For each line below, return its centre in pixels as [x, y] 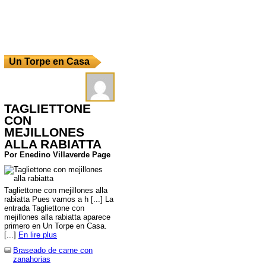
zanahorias [32, 259]
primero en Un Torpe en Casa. [56, 226]
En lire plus [38, 235]
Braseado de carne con [53, 250]
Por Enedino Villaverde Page [57, 155]
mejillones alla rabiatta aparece [57, 217]
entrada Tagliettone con [44, 208]
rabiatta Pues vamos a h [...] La [59, 199]
